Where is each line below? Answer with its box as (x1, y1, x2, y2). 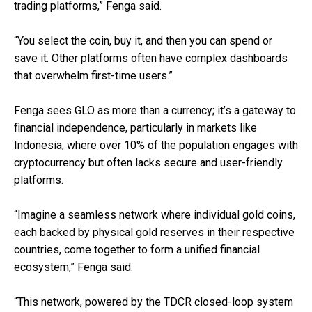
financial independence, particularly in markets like (14, 120, 257, 134)
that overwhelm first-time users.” (14, 68, 173, 82)
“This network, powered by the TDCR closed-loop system (14, 295, 293, 309)
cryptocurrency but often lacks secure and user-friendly (14, 155, 283, 169)
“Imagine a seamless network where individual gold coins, (14, 208, 295, 221)
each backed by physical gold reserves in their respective (14, 225, 295, 239)
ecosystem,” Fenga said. (14, 260, 133, 274)
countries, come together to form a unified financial (14, 242, 260, 256)
